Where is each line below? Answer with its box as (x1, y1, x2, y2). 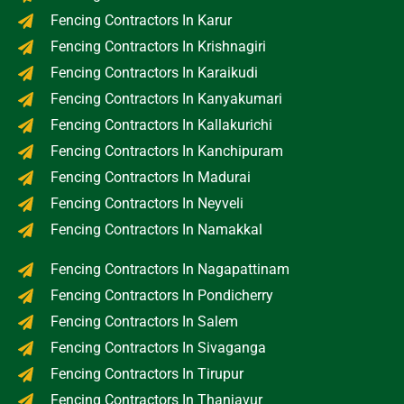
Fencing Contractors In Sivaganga (50, 339, 267, 357)
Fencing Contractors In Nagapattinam (50, 261, 290, 279)
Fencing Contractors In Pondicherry (50, 287, 274, 305)
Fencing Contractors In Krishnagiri (50, 38, 267, 56)
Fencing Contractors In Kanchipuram (50, 142, 284, 161)
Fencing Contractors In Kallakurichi (50, 116, 273, 134)
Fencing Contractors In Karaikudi (50, 64, 259, 82)
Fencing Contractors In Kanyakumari (50, 90, 283, 108)
